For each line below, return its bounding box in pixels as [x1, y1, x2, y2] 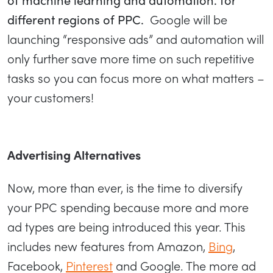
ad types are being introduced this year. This [7, 218, 246, 236]
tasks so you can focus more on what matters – [7, 69, 264, 87]
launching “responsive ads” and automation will [7, 30, 264, 48]
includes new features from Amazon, [7, 237, 208, 255]
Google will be [147, 10, 227, 29]
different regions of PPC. [7, 10, 147, 29]
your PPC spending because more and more [7, 198, 249, 216]
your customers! [7, 88, 94, 107]
